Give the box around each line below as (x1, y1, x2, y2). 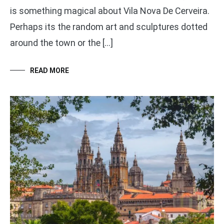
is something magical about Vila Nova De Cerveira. (10, 5, 209, 16)
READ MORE (30, 66, 69, 74)
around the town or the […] (10, 37, 113, 48)
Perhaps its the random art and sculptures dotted (10, 21, 207, 32)
